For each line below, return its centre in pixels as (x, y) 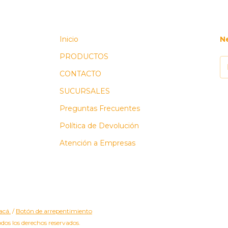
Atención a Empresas (98, 143)
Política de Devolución (99, 125)
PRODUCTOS (84, 56)
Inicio (69, 39)
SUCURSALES (85, 91)
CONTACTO (81, 74)
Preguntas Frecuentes (100, 108)
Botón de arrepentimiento (54, 211)
